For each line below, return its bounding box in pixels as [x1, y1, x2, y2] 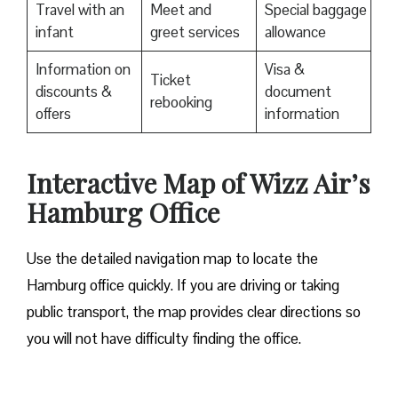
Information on [35, 60, 131, 80]
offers [35, 104, 71, 124]
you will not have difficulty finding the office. [27, 329, 301, 349]
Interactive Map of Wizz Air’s [27, 165, 370, 202]
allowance [264, 22, 326, 43]
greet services [149, 22, 243, 43]
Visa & [264, 60, 305, 80]
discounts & [35, 82, 112, 102]
